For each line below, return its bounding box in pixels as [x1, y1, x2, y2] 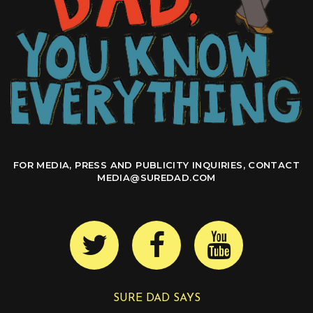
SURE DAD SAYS [112, 293, 201, 305]
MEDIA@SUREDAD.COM [97, 171, 216, 183]
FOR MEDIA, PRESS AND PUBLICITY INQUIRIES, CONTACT [13, 159, 300, 170]
